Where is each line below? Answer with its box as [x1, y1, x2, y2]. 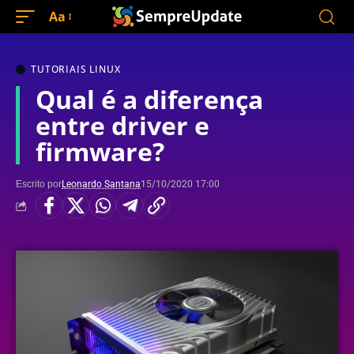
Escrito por [16, 179, 62, 190]
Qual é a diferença [36, 82, 263, 116]
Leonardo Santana [62, 179, 141, 190]
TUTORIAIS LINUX [31, 62, 121, 76]
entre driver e [36, 108, 209, 142]
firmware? [36, 134, 164, 168]
